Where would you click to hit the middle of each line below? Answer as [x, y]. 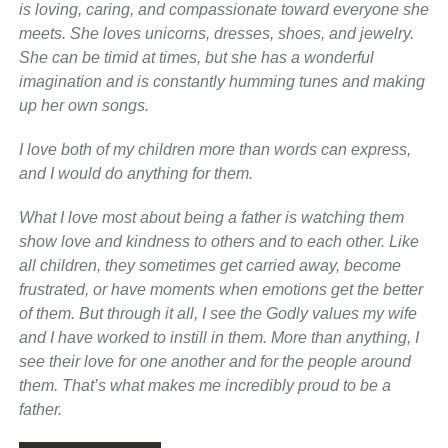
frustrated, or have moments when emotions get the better [220, 289]
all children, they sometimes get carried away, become [209, 265]
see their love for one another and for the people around [214, 361]
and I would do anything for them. [135, 173]
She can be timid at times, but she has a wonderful [196, 57]
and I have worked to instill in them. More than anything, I [218, 337]
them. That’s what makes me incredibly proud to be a [204, 385]
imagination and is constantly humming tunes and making [221, 81]
